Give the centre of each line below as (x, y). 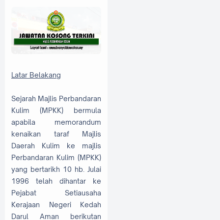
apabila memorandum (56, 122)
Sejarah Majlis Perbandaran (56, 99)
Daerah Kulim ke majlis (56, 146)
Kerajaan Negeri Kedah (56, 205)
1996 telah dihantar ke (56, 181)
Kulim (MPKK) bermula (56, 110)
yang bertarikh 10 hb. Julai (56, 169)
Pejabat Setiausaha (56, 193)
